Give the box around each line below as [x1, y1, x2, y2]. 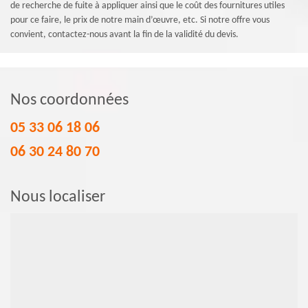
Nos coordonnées [10, 92, 129, 109]
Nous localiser [10, 189, 105, 206]
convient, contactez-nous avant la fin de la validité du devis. [10, 30, 239, 41]
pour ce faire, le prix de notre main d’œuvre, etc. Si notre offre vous [10, 15, 269, 26]
